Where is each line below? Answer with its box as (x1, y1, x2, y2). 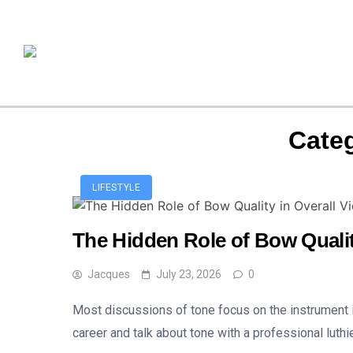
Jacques (87, 268, 130, 281)
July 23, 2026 (156, 268, 221, 281)
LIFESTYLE (92, 182, 141, 193)
